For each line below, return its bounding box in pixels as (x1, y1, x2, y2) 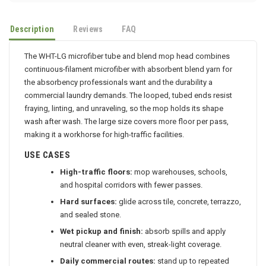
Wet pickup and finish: (60, 229, 143, 238)
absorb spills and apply (143, 229, 226, 238)
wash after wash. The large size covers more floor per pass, (24, 119, 229, 128)
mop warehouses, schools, (132, 169, 227, 179)
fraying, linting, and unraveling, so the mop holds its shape (24, 106, 223, 115)
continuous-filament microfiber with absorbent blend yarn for (24, 66, 232, 76)
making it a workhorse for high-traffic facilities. (24, 132, 184, 141)
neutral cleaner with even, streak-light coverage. (60, 242, 221, 251)
